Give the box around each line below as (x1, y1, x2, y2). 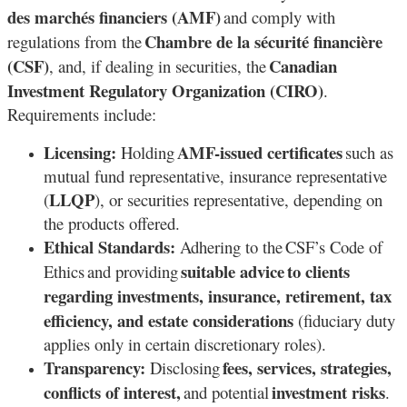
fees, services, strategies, (223, 354, 392, 380)
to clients (287, 258, 350, 283)
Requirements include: (7, 102, 156, 125)
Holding (116, 140, 177, 164)
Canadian (269, 53, 337, 78)
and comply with (221, 5, 335, 28)
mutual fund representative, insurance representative (44, 164, 387, 187)
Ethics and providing (44, 259, 181, 283)
